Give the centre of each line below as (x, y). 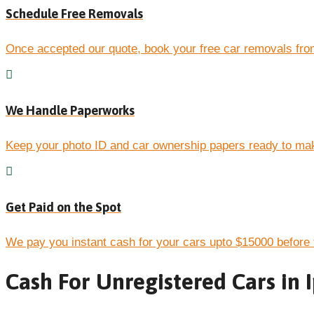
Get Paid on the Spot (63, 207)
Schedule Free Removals (74, 14)
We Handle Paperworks (70, 111)
